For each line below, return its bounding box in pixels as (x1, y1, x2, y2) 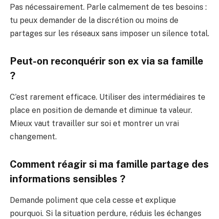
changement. (10, 131, 57, 141)
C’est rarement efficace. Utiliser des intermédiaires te (10, 92, 205, 102)
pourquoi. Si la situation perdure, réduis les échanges (10, 208, 201, 218)
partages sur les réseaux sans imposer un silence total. (10, 28, 209, 38)
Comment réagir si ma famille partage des (10, 158, 209, 170)
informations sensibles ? (10, 173, 126, 185)
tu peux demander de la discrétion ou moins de (10, 15, 178, 25)
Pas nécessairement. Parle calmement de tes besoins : (10, 2, 207, 12)
